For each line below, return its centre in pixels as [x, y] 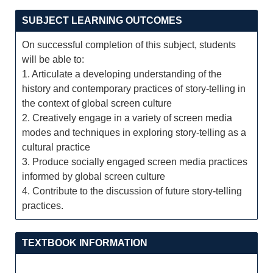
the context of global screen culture [97, 103]
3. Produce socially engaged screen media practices [135, 162]
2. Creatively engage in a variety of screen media [127, 118]
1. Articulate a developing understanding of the [122, 74]
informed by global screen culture [94, 176]
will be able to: [53, 59]
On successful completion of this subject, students [129, 45]
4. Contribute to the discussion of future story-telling [132, 191]
